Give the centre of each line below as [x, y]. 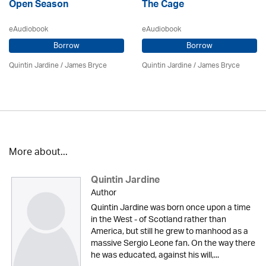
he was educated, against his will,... [155, 256]
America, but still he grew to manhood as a [169, 232]
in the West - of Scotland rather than [158, 220]
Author [103, 193]
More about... [38, 153]
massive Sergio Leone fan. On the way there [173, 244]
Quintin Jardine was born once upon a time [170, 208]
